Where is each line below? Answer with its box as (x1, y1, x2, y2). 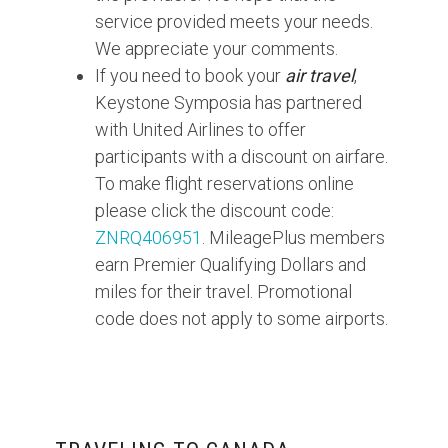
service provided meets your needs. (95, 11, 373, 32)
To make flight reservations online (95, 173, 354, 194)
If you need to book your (95, 65, 285, 86)
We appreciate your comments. (95, 38, 338, 59)
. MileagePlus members (202, 227, 385, 248)
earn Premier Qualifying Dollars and (95, 254, 366, 275)
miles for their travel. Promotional (95, 281, 352, 302)
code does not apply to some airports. (95, 308, 388, 329)
